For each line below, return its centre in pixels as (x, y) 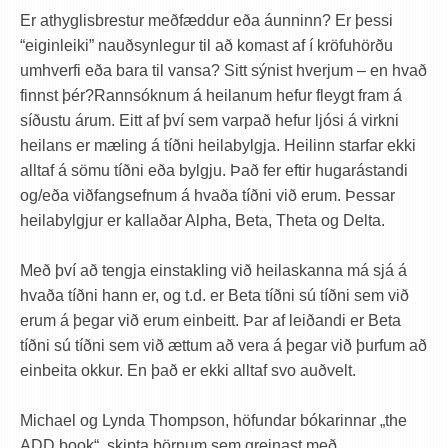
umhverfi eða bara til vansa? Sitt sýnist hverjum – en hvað (223, 70)
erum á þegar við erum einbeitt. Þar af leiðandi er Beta (210, 320)
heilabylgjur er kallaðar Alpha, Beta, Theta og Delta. (202, 220)
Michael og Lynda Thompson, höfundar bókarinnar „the (213, 420)
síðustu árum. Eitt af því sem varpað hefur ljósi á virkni (209, 120)
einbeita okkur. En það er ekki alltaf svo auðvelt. (188, 370)
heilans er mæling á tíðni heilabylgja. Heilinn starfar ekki (218, 145)
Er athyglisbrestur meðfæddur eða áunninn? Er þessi (206, 20)
